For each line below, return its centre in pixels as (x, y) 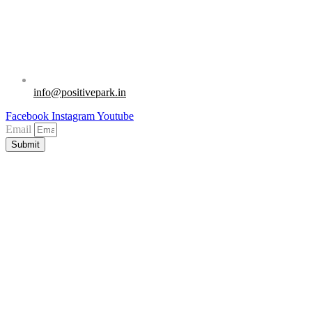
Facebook (27, 116)
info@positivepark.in (80, 93)
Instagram (73, 116)
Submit (25, 145)
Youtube (115, 116)
